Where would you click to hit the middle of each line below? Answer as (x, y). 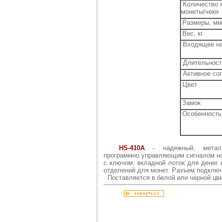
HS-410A (132, 148)
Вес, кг (193, 33)
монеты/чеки (201, 11)
